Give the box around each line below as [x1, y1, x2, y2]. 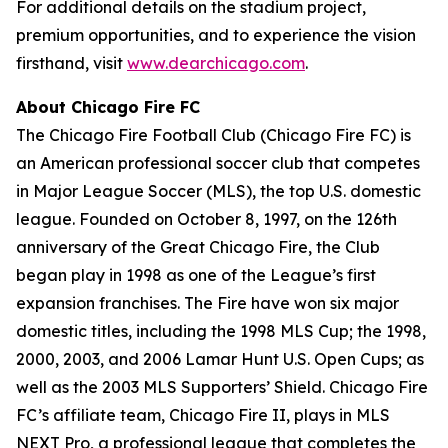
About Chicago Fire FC [16, 96, 200, 117]
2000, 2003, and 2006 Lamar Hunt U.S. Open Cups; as [16, 348, 424, 369]
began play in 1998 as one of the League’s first [16, 264, 376, 285]
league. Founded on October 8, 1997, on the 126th [16, 208, 397, 229]
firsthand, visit [16, 52, 127, 73]
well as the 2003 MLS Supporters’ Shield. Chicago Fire [16, 376, 428, 397]
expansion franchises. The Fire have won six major [16, 292, 399, 313]
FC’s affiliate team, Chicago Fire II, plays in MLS [16, 404, 390, 425]
